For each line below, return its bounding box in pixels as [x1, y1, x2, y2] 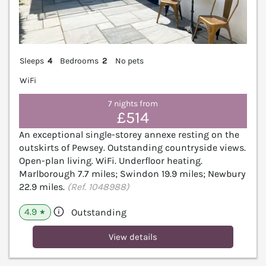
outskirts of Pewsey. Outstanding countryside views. [19, 141, 246, 153]
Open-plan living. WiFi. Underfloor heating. [19, 154, 202, 166]
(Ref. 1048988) [67, 180, 129, 192]
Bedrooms [60, 55, 99, 66]
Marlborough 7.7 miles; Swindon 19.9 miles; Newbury [19, 167, 246, 179]
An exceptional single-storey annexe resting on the [19, 128, 239, 140]
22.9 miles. [19, 180, 67, 192]
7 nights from [108, 99, 158, 109]
